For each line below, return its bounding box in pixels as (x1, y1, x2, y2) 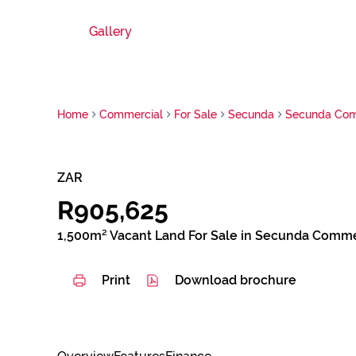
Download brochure (175, 273, 296, 288)
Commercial (99, 107, 163, 121)
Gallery (89, 24, 132, 39)
